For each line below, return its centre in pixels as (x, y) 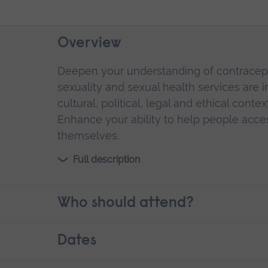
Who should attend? (125, 203)
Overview (89, 44)
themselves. (88, 135)
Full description (107, 159)
